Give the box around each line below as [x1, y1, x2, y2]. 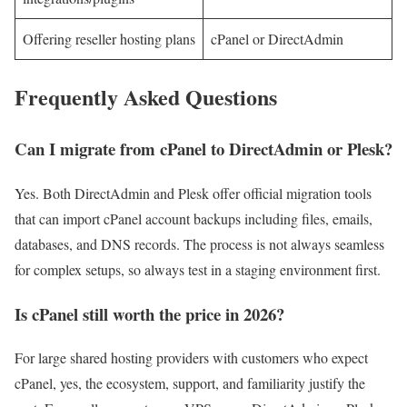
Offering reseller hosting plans [23, 29, 195, 49]
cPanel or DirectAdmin [211, 29, 343, 49]
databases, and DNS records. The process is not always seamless [15, 233, 384, 253]
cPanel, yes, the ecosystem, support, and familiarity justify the [15, 373, 365, 393]
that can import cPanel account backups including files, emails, [15, 208, 372, 228]
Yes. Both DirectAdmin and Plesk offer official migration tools [15, 183, 372, 203]
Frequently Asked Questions [15, 81, 277, 114]
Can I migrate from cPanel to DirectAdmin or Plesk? [15, 136, 392, 162]
